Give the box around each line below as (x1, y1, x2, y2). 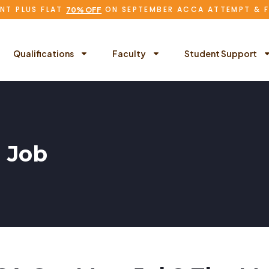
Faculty (112, 47, 147, 59)
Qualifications (13, 47, 74, 59)
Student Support (184, 47, 258, 59)
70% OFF (66, 5, 102, 14)
